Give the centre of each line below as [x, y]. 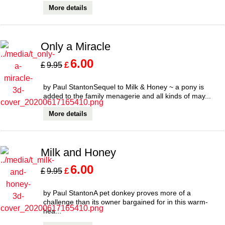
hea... [52, 211]
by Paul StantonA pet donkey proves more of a [117, 193]
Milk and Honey [78, 152]
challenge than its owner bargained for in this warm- [126, 202]
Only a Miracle [76, 46]
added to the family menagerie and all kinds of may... [127, 96]
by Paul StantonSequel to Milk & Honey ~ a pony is [124, 87]
